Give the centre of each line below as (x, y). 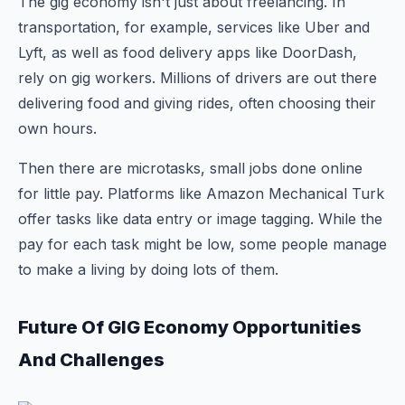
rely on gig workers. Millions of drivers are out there (198, 78)
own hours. (57, 128)
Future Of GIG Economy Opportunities (190, 327)
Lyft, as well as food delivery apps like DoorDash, (188, 52)
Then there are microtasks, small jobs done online (190, 168)
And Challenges (91, 360)
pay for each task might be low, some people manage (202, 244)
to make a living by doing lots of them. (148, 269)
